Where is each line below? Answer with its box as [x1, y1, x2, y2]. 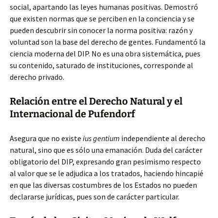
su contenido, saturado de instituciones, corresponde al [10, 60, 193, 70]
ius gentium [83, 133, 120, 143]
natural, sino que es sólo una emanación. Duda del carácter [10, 145, 202, 155]
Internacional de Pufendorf [10, 108, 135, 120]
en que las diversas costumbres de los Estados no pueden [10, 180, 197, 190]
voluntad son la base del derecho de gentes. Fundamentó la [10, 37, 205, 47]
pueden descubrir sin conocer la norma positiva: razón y [10, 25, 193, 35]
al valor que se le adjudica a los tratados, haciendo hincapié [10, 168, 203, 178]
